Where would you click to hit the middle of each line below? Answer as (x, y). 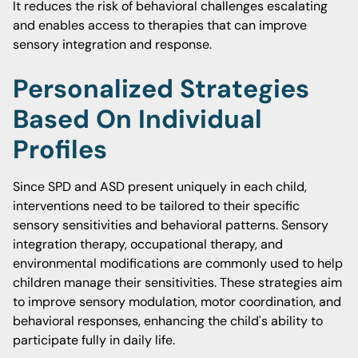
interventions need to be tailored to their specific (156, 206)
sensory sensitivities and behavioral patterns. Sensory (171, 225)
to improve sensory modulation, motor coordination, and (177, 302)
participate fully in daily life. (94, 340)
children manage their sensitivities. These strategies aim (177, 282)
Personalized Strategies (161, 89)
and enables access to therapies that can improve (160, 25)
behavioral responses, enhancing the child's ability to (168, 321)
